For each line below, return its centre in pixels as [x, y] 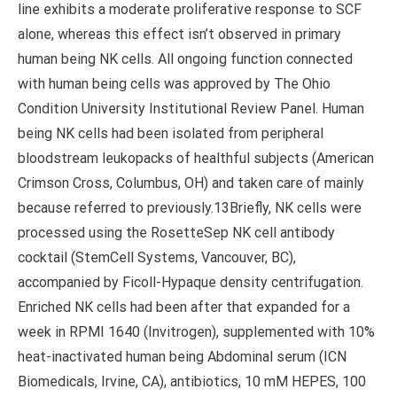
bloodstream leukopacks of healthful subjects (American [196, 158]
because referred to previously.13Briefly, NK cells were [190, 208]
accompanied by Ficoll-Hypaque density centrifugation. [191, 282]
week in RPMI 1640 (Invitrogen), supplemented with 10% [196, 332]
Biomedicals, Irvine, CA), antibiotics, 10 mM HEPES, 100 [192, 381]
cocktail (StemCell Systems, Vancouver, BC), [157, 257]
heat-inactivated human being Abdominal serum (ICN [182, 357]
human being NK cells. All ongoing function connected [185, 59]
